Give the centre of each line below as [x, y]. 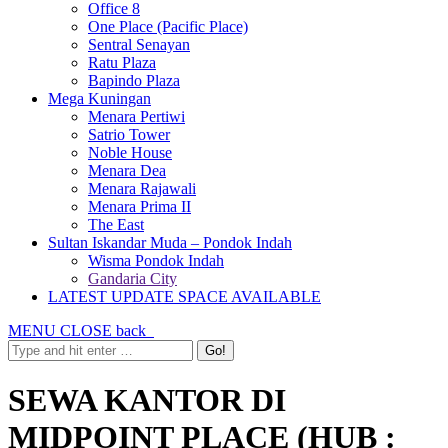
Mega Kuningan [99, 98]
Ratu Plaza [122, 62]
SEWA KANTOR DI [147, 400]
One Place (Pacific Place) [168, 26]
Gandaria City [132, 278]
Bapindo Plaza [134, 80]
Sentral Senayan [139, 44]
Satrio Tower [129, 134]
